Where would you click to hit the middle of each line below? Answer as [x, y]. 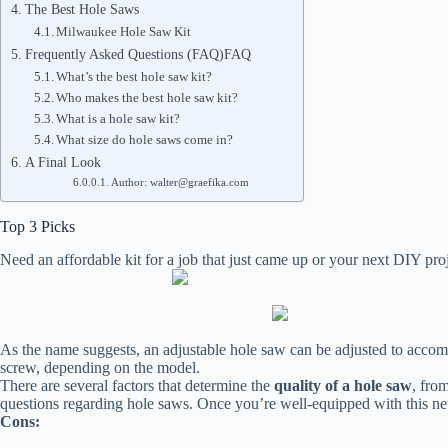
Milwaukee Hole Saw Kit [124, 31]
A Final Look [62, 162]
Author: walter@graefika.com [179, 182]
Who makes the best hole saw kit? [147, 97]
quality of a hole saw [343, 385]
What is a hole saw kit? [118, 118]
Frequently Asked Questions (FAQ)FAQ [137, 54]
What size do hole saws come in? [145, 139]
